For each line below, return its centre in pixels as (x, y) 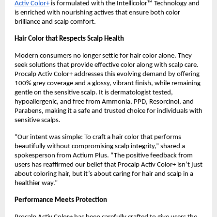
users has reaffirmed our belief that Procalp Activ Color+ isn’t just (108, 165)
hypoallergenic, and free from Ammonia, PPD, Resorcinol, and (104, 102)
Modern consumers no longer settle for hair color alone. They (103, 56)
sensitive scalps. (38, 120)
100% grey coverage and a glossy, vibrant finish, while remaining (108, 83)
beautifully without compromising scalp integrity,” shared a (100, 146)
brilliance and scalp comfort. (55, 22)
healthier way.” (36, 183)
